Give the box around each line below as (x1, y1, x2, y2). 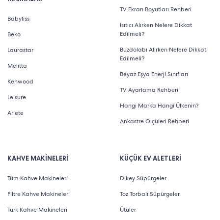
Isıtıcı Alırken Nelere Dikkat (120, 21, 192, 29)
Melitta (7, 61, 27, 70)
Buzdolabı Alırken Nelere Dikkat (120, 45, 206, 54)
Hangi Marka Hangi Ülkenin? (120, 101, 198, 110)
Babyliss (7, 14, 29, 23)
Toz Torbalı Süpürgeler (120, 190, 180, 198)
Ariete (7, 109, 24, 117)
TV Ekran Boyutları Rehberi (120, 5, 192, 13)
